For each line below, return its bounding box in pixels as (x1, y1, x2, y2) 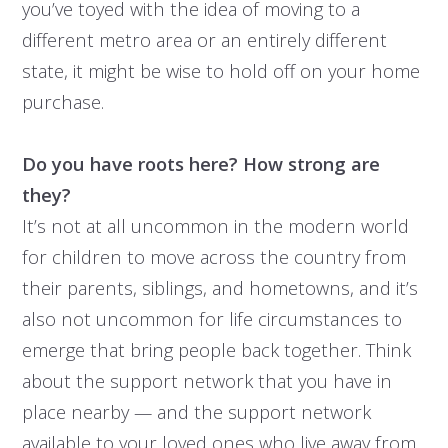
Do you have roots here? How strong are (21, 151, 380, 177)
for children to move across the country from (21, 244, 406, 270)
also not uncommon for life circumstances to (21, 306, 402, 332)
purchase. (21, 89, 104, 115)
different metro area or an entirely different (21, 27, 387, 53)
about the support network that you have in (21, 368, 392, 394)
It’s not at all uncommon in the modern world (21, 213, 409, 239)
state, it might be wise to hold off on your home (21, 58, 420, 84)
